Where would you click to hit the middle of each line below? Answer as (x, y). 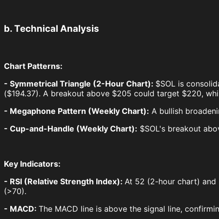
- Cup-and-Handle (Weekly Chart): (71, 128)
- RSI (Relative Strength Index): (64, 181)
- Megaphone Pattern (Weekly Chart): (77, 111)
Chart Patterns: (33, 66)
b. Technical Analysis (52, 29)
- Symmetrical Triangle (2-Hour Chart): (80, 83)
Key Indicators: (32, 164)
